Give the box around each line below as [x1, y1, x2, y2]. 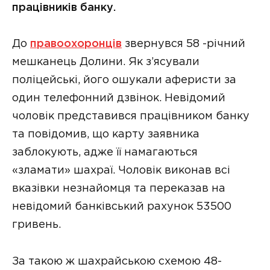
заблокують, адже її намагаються [12, 148, 198, 158]
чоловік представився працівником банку [12, 111, 250, 122]
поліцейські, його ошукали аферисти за [12, 75, 236, 86]
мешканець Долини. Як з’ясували [12, 57, 199, 67]
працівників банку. [12, 2, 116, 13]
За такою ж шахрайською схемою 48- [12, 256, 222, 266]
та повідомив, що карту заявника [12, 130, 199, 140]
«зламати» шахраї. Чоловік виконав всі [12, 166, 230, 176]
